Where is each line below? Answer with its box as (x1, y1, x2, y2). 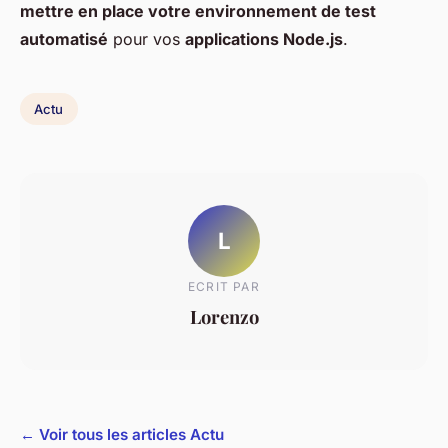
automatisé (20, 29, 108, 50)
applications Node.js (185, 29, 343, 50)
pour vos (108, 29, 185, 50)
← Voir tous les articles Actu (20, 425, 224, 445)
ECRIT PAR (188, 278, 260, 294)
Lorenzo (189, 303, 259, 329)
